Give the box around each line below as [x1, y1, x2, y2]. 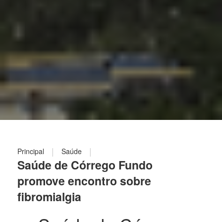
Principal [17, 146, 44, 156]
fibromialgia [17, 188, 81, 205]
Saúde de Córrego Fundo [17, 157, 153, 173]
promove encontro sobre [17, 172, 151, 189]
